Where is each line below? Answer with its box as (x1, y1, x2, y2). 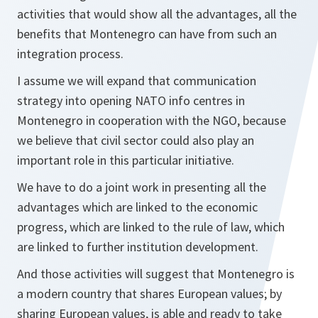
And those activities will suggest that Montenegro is (17, 265, 295, 282)
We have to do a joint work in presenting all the (17, 179, 266, 195)
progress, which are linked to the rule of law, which (17, 219, 285, 235)
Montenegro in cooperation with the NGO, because (17, 112, 286, 128)
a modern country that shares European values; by (17, 285, 282, 302)
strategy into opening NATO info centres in (17, 92, 245, 109)
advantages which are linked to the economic (17, 199, 258, 215)
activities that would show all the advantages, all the (17, 6, 297, 22)
